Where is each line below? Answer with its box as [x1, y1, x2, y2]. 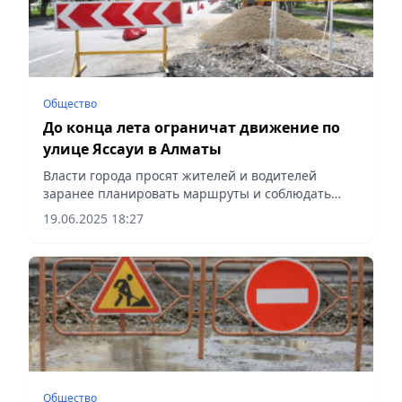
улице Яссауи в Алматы [43, 138, 222, 159]
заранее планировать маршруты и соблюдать [43, 184, 331, 202]
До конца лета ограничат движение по [43, 117, 340, 137]
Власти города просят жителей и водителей [43, 166, 317, 184]
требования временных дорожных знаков [43, 202, 304, 220]
